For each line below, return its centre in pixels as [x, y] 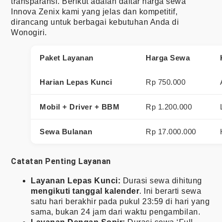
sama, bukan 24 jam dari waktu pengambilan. [115, 212]
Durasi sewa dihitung [161, 180]
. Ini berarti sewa [170, 191]
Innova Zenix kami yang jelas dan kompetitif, [94, 11]
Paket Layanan [67, 57]
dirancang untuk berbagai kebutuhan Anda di [95, 22]
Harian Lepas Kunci [76, 82]
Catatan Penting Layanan [61, 161]
